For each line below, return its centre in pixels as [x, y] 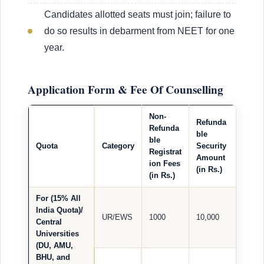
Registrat [165, 152]
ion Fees [165, 164]
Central [49, 222]
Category [118, 146]
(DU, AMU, [55, 246]
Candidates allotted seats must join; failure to [138, 15]
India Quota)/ [60, 210]
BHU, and [53, 258]
